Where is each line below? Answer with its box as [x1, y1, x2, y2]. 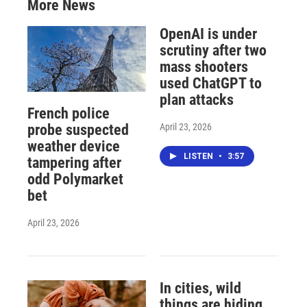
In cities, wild [159, 279, 241, 297]
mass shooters [159, 58, 248, 75]
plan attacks [159, 90, 234, 108]
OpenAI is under [159, 25, 257, 42]
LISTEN [183, 151, 215, 161]
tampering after [27, 153, 121, 171]
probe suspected [27, 121, 129, 138]
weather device [27, 137, 120, 155]
